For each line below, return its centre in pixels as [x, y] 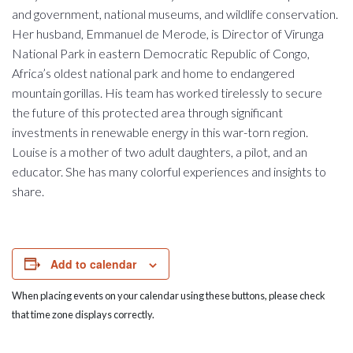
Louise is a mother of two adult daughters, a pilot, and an [160, 151]
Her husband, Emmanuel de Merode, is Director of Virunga [168, 33]
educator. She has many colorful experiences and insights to [169, 171]
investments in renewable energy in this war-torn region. [160, 132]
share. [28, 191]
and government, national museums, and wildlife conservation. [175, 13]
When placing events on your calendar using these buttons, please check [169, 295]
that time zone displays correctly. [83, 314]
